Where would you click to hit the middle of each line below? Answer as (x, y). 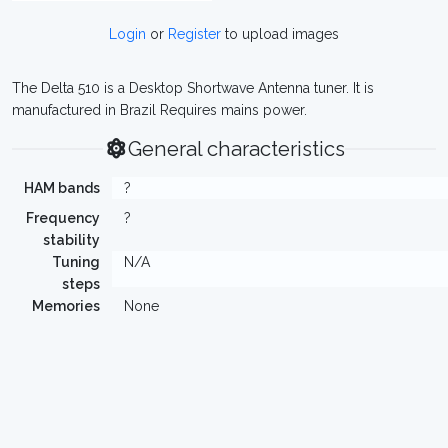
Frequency (63, 218)
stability (71, 240)
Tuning (76, 262)
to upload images (280, 34)
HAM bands (62, 188)
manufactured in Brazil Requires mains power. (159, 110)
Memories (66, 306)
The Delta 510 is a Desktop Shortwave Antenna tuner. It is (193, 88)
